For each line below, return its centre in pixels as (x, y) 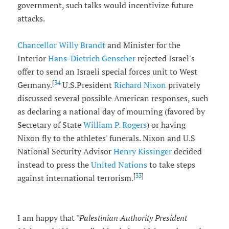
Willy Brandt (83, 45)
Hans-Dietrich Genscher (93, 59)
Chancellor (38, 45)
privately (183, 85)
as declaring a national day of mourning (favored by (111, 112)
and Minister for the (144, 45)
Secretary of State (50, 125)
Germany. (35, 85)
